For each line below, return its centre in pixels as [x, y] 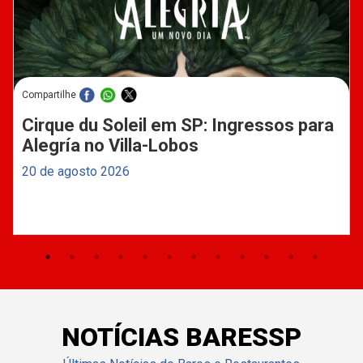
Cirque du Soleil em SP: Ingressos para [177, 126]
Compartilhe [49, 95]
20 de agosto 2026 [75, 172]
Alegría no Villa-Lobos [110, 146]
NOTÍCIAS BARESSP [181, 337]
